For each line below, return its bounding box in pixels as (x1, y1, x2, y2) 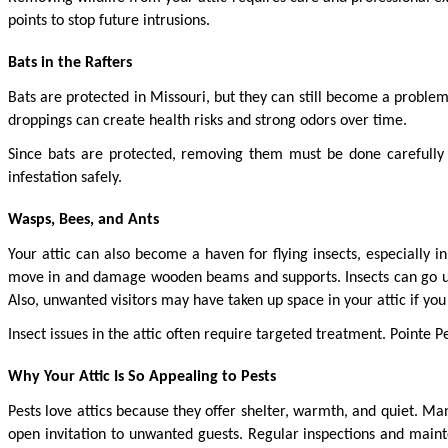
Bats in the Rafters (8, 54, 132, 71)
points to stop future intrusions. (8, 13, 210, 30)
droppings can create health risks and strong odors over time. (8, 113, 407, 130)
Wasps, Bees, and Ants (8, 211, 159, 228)
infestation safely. (8, 170, 122, 187)
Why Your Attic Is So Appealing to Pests (8, 368, 276, 385)
